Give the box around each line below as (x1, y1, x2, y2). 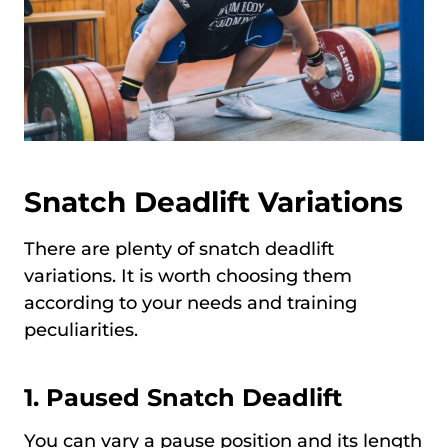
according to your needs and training (24, 291, 357, 314)
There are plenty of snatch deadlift (24, 237, 334, 260)
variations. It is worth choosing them (24, 264, 352, 287)
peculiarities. (24, 318, 143, 341)
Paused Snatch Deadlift (46, 382, 342, 412)
